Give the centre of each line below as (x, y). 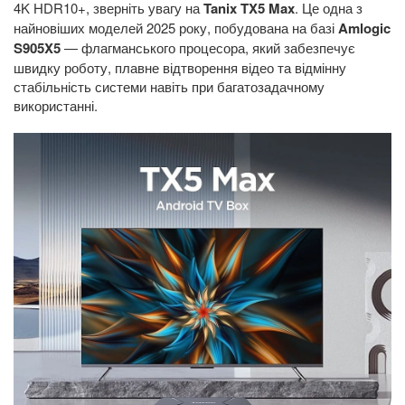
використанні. (56, 105)
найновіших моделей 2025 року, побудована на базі (176, 28)
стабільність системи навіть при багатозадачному (169, 86)
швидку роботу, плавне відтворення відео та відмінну (180, 67)
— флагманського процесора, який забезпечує (208, 47)
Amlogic (364, 28)
